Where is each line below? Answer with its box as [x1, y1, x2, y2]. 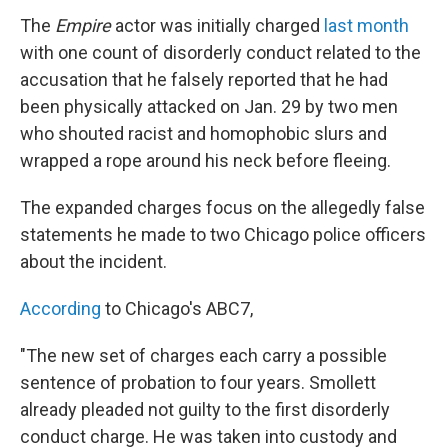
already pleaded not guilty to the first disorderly [20, 399, 390, 420]
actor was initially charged [111, 15, 324, 36]
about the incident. [20, 251, 167, 272]
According [20, 298, 105, 319]
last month [324, 15, 409, 36]
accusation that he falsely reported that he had [20, 69, 388, 90]
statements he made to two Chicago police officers [20, 224, 426, 245]
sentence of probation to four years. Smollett [20, 372, 376, 393]
